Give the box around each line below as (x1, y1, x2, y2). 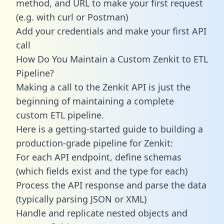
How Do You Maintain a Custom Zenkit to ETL (16, 52, 208, 65)
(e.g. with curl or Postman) (16, 10, 128, 23)
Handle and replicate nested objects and (16, 206, 187, 219)
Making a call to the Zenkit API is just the (16, 80, 190, 93)
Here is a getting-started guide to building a (16, 122, 203, 135)
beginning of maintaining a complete (16, 94, 174, 107)
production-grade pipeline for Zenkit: (16, 136, 173, 149)
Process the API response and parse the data (16, 178, 206, 191)
